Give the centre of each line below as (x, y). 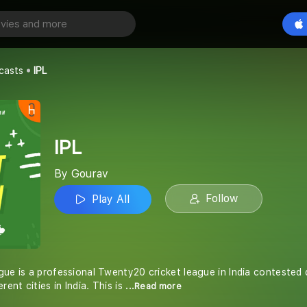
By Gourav (81, 174)
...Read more (153, 286)
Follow (222, 198)
